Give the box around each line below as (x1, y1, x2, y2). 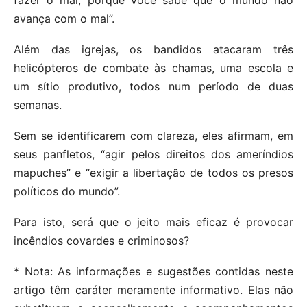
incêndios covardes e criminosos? (14, 233, 189, 247)
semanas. (14, 97, 62, 112)
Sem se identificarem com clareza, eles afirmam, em (14, 128, 293, 143)
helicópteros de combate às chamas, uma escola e (14, 60, 293, 75)
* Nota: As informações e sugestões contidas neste (14, 264, 293, 278)
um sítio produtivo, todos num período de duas (14, 79, 293, 93)
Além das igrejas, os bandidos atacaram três (14, 42, 293, 56)
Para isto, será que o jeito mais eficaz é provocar (14, 214, 293, 229)
